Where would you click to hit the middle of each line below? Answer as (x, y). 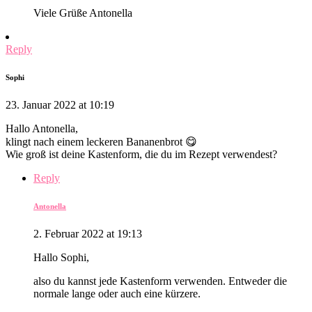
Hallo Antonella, (42, 128)
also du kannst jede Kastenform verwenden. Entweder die (160, 281)
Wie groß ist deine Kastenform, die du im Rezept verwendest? (141, 154)
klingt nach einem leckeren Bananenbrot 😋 (101, 141)
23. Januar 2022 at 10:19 (60, 104)
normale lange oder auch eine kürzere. (117, 293)
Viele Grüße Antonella (83, 13)
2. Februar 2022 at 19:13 (88, 233)
